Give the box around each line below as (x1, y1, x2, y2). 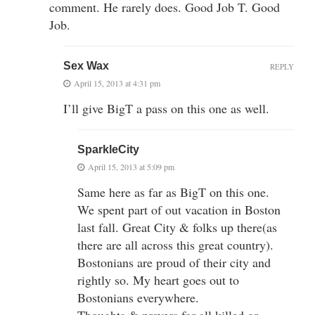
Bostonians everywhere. (77, 288, 199, 306)
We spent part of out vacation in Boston (77, 200, 281, 218)
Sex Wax (63, 59, 109, 72)
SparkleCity (77, 143, 139, 155)
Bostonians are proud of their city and (77, 253, 271, 271)
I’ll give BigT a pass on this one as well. (63, 99, 269, 117)
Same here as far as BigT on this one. (77, 183, 269, 200)
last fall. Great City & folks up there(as (77, 218, 277, 236)
